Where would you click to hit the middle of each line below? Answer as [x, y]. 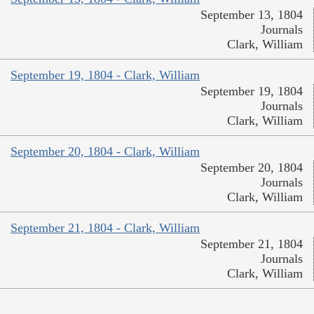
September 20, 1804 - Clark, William [105, 152]
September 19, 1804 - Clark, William [105, 75]
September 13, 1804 [252, 15]
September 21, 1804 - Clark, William [105, 228]
